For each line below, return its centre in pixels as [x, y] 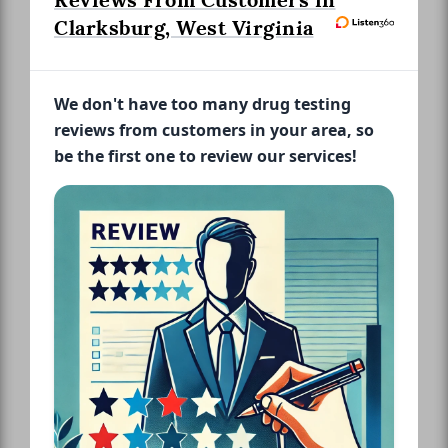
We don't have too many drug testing [202, 104]
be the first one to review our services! [205, 156]
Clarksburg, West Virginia [184, 28]
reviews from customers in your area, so [214, 130]
